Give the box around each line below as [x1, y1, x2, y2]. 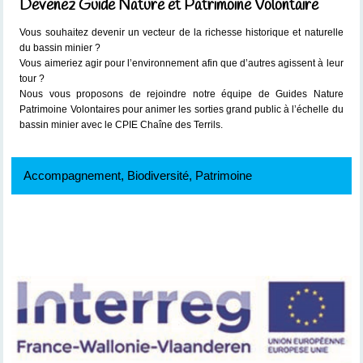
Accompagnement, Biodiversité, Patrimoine [23, 169, 253, 182]
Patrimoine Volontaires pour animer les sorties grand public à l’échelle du [19, 104, 344, 116]
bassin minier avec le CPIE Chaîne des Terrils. [19, 119, 224, 131]
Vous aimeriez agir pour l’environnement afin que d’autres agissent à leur [19, 58, 344, 70]
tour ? [19, 73, 48, 85]
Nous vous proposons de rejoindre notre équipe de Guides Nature [19, 88, 344, 100]
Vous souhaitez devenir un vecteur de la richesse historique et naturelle [19, 27, 344, 39]
